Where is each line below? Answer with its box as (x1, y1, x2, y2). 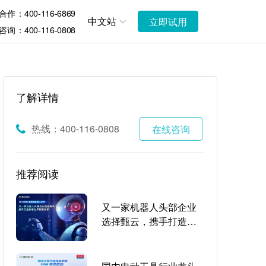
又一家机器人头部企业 (102, 200, 197, 214)
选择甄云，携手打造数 (102, 214, 197, 228)
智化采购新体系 (102, 229, 168, 242)
